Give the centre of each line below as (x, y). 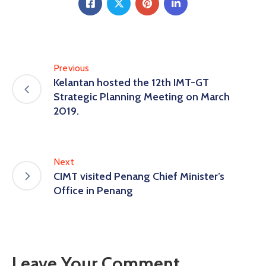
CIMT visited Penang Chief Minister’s (139, 176)
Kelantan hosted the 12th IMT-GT (131, 82)
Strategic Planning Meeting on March (142, 96)
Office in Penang (93, 190)
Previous (72, 68)
